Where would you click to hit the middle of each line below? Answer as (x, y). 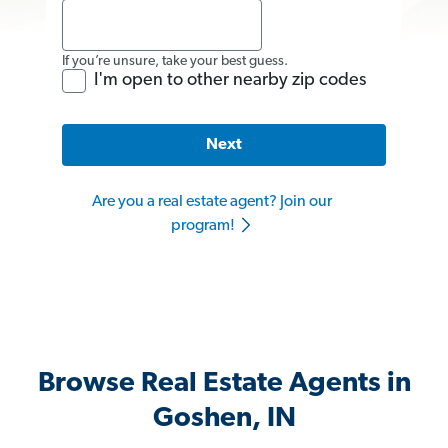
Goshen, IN (224, 419)
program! (204, 226)
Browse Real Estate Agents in (224, 384)
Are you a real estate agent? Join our (212, 202)
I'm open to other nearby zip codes (230, 80)
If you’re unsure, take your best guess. (175, 61)
